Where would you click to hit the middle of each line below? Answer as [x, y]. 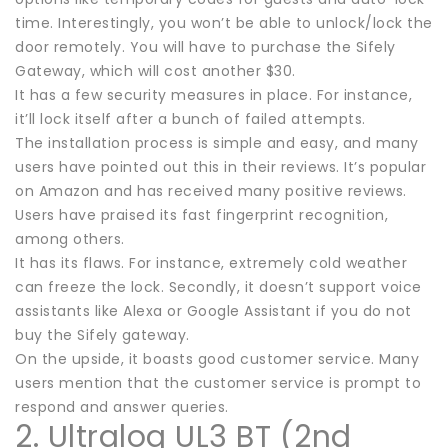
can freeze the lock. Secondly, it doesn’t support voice [218, 286]
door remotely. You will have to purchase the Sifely [205, 46]
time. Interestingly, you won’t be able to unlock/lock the [224, 22]
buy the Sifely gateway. [102, 334]
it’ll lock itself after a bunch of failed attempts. [190, 118]
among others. [70, 238]
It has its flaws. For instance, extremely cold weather [211, 262]
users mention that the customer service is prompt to [218, 382]
